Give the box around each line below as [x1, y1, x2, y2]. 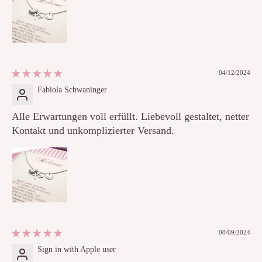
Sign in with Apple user [37, 245, 116, 254]
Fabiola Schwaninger [37, 85, 107, 95]
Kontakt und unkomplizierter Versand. [12, 125, 174, 137]
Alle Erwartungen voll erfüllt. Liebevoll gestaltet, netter [12, 111, 249, 123]
